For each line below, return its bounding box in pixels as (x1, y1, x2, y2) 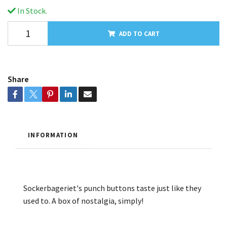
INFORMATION (28, 130, 79, 139)
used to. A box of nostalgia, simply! (23, 195, 143, 206)
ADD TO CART (119, 29, 160, 37)
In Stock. (16, 5, 47, 16)
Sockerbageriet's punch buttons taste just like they (23, 182, 201, 193)
